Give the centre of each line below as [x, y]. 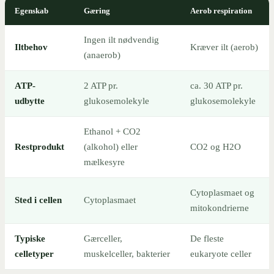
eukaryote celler [221, 254]
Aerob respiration [221, 10]
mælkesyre [104, 162]
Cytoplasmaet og [222, 192]
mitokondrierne [220, 208]
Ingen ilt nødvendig [121, 39]
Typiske [30, 238]
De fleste [207, 238]
